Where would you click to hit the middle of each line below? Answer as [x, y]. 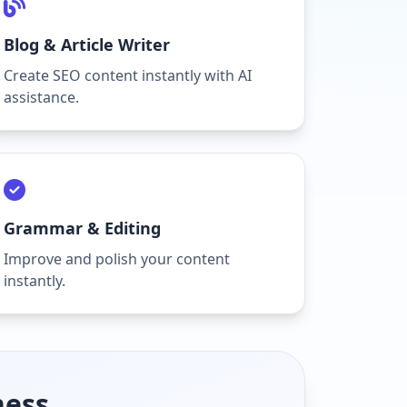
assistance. [41, 97]
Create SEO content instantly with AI [127, 75]
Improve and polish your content [116, 259]
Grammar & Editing [82, 228]
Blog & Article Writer [86, 45]
